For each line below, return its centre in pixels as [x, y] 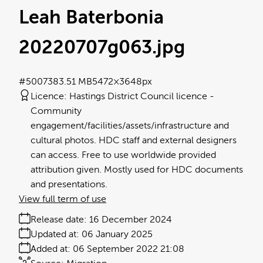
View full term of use [63, 199]
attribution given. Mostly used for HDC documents [137, 170]
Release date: [59, 220]
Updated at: [55, 235]
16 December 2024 [131, 220]
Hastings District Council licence [138, 97]
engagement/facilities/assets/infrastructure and [130, 126]
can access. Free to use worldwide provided [123, 155]
